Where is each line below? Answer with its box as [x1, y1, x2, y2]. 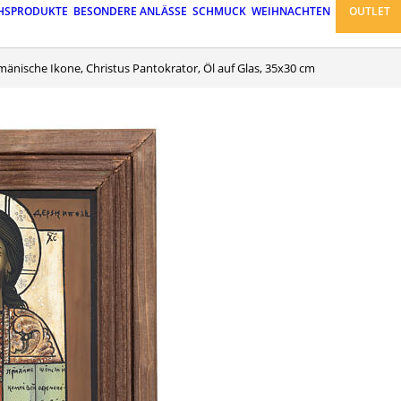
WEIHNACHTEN [252, 4, 330, 20]
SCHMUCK [192, 4, 246, 20]
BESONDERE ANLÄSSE [73, 4, 187, 20]
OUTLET [349, 4, 391, 20]
